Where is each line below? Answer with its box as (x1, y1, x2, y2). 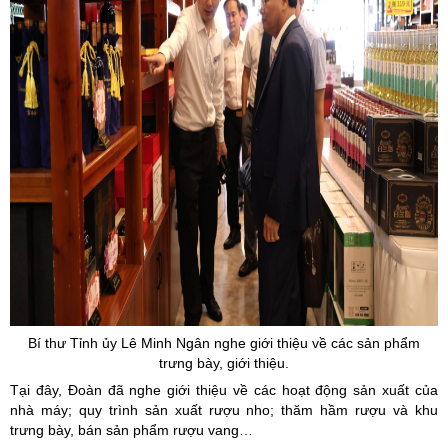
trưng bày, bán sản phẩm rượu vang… (10, 422, 253, 438)
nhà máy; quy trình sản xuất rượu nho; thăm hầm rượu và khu (10, 402, 438, 418)
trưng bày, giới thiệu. (159, 355, 289, 371)
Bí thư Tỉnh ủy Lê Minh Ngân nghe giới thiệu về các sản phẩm (28, 335, 420, 351)
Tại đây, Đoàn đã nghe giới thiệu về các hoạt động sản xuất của (10, 382, 438, 398)
